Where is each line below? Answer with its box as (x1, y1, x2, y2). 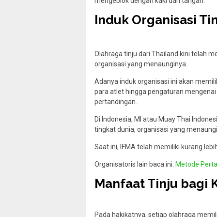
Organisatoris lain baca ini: (94, 160, 175, 168)
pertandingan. (94, 97, 137, 106)
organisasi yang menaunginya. (94, 60, 187, 68)
